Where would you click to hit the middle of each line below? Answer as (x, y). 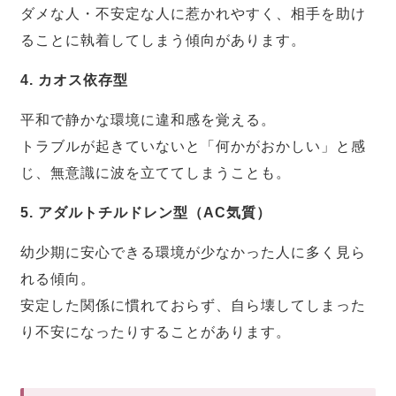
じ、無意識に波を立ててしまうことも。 (156, 172)
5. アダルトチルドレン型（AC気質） (146, 212)
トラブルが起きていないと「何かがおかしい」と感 (194, 146)
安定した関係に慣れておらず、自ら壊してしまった (194, 305)
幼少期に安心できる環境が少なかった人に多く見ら (194, 252)
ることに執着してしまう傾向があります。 (164, 40)
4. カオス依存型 (75, 80)
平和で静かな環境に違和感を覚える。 (148, 119)
